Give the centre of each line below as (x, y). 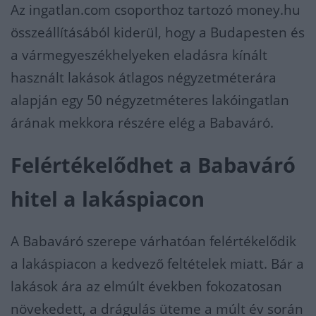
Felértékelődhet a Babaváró (153, 165)
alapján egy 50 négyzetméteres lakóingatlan (150, 100)
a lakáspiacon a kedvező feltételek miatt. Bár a (157, 264)
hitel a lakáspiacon (108, 199)
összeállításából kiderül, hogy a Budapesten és (158, 32)
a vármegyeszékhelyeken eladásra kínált (139, 55)
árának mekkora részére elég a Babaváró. (144, 123)
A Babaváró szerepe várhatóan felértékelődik (153, 241)
